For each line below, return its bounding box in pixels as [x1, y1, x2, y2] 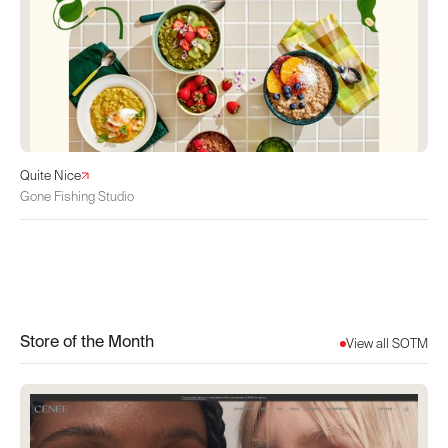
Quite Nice [20, 167, 81, 185]
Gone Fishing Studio [20, 187, 134, 205]
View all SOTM [346, 335, 428, 353]
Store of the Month [20, 330, 154, 352]
